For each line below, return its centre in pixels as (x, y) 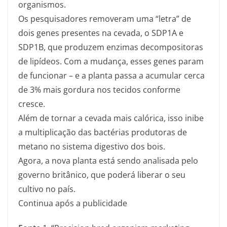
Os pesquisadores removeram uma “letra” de (105, 18)
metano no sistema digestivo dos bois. (93, 146)
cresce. (33, 104)
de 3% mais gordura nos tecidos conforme (99, 89)
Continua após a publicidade (73, 203)
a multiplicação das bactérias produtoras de (103, 132)
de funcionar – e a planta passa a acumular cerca (111, 75)
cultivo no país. (47, 189)
